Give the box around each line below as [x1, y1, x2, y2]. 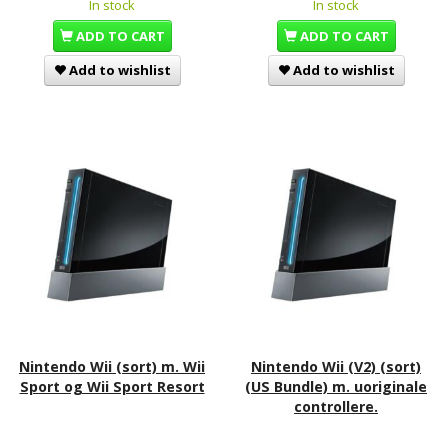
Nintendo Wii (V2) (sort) [251, 356, 421, 376]
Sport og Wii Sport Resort [19, 376, 205, 396]
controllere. [294, 396, 378, 416]
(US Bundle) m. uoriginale [245, 376, 427, 396]
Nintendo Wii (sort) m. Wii [19, 356, 205, 376]
